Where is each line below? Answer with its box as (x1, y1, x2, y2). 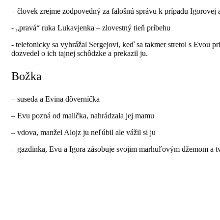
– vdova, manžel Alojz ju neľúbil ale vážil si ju (11, 128, 156, 137)
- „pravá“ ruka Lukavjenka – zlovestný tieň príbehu (11, 23, 170, 32)
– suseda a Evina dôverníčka (11, 94, 100, 103)
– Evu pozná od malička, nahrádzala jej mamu (11, 111, 154, 120)
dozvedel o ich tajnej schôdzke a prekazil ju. (11, 49, 148, 57)
